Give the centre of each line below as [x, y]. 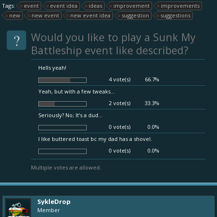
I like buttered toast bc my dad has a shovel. [95, 139]
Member [49, 210]
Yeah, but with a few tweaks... [77, 91]
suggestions [175, 15]
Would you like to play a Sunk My [113, 37]
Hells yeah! [52, 68]
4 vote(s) [120, 79]
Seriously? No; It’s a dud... [70, 115]
